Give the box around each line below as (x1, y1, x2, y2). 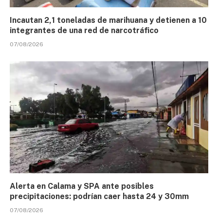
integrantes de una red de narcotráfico (10, 26, 159, 36)
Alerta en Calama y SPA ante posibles (10, 181, 154, 191)
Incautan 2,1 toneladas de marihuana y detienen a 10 (10, 16, 207, 25)
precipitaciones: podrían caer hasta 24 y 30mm (10, 191, 189, 201)
